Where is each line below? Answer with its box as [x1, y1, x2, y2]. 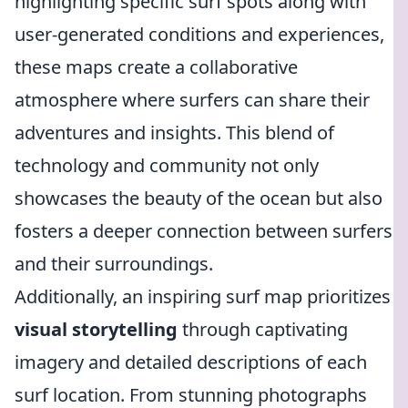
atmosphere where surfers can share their [15, 87, 370, 112]
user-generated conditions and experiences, [15, 22, 384, 46]
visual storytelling [15, 317, 178, 342]
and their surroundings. [15, 251, 213, 276]
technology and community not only [15, 153, 319, 178]
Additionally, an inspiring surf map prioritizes [15, 284, 391, 309]
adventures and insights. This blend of [15, 120, 334, 145]
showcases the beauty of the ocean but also [15, 186, 382, 210]
